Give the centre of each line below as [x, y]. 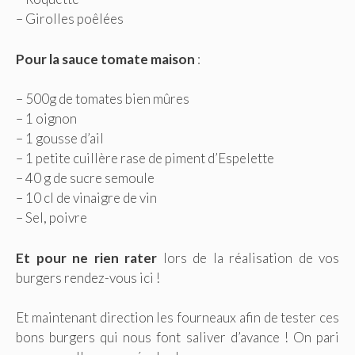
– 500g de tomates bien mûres [103, 99]
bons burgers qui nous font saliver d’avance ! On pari [177, 338]
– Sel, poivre [52, 218]
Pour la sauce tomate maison [105, 59]
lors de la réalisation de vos [248, 258]
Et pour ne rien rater [86, 258]
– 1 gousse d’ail [60, 139]
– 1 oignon [46, 119]
